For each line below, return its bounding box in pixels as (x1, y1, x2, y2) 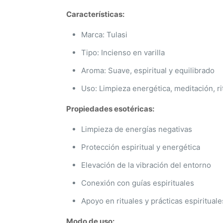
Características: (66, 9, 124, 19)
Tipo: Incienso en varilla (81, 48, 165, 57)
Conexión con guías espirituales (81, 178, 194, 188)
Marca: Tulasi (81, 30, 127, 39)
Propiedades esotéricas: (66, 104, 154, 113)
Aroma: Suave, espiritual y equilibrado (81, 66, 215, 75)
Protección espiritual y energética (81, 142, 200, 152)
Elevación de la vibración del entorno (81, 160, 211, 170)
